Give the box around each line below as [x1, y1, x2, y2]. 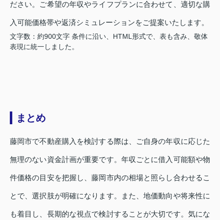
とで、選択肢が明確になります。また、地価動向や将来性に [10, 191, 210, 200]
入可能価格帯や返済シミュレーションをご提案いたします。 [10, 18, 209, 27]
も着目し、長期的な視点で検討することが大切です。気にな [10, 209, 210, 218]
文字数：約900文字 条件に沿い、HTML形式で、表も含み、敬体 [10, 32, 208, 40]
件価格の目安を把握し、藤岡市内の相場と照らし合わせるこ [10, 173, 210, 182]
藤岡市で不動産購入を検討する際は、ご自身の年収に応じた [10, 137, 210, 145]
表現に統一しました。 [10, 42, 79, 51]
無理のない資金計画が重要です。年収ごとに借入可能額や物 [10, 155, 210, 164]
